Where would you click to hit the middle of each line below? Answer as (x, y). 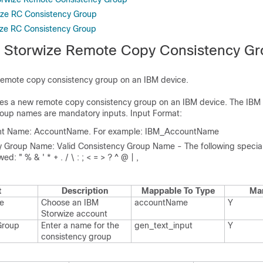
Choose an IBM (70, 203)
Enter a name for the (80, 225)
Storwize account (74, 214)
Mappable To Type (178, 191)
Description (85, 191)
